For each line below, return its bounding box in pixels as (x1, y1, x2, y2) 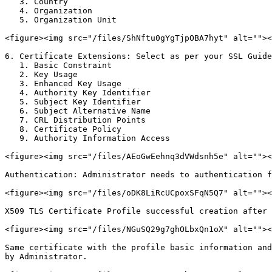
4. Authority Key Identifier (5, 88, 19, 97)
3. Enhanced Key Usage (5, 79, 19, 88)
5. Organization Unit (5, 15, 19, 24)
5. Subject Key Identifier (5, 97, 19, 106)
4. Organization (5, 6, 19, 15)
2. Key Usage (5, 70, 19, 79)
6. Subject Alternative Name (5, 106, 19, 115)
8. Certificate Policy (5, 124, 19, 134)
